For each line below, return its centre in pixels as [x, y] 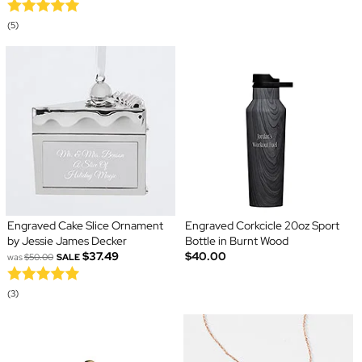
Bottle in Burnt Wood [237, 241]
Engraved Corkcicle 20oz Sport [262, 226]
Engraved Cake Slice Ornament [85, 226]
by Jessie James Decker [67, 241]
